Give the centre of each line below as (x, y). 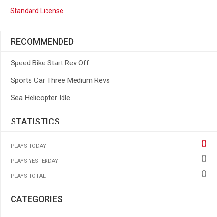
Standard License (37, 11)
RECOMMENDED (42, 41)
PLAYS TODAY (28, 146)
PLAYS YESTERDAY (34, 161)
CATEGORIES (37, 199)
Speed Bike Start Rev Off (50, 63)
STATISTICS (35, 121)
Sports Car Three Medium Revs (60, 80)
